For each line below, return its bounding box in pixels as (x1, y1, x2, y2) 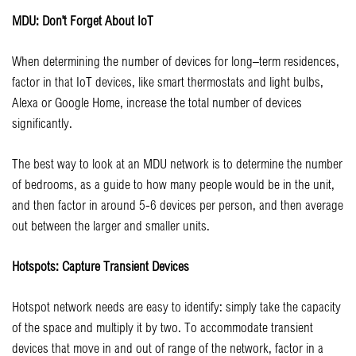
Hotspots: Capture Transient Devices (12, 257, 189, 274)
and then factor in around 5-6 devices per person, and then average (12, 195, 343, 213)
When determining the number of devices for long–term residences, (12, 52, 339, 69)
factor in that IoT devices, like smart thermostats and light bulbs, (12, 72, 323, 90)
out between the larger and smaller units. (12, 216, 213, 234)
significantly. (12, 114, 75, 131)
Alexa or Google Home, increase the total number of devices (12, 93, 302, 110)
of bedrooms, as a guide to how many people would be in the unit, (12, 175, 335, 192)
